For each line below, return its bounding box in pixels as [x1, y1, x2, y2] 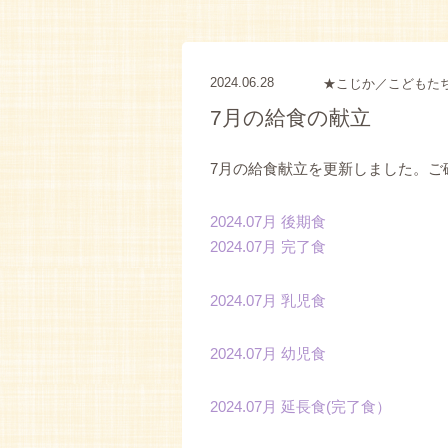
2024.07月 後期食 [209, 213, 326, 231]
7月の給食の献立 [209, 105, 371, 129]
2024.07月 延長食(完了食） [209, 398, 391, 416]
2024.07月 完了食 [209, 238, 326, 256]
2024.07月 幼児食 [209, 344, 326, 362]
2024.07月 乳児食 [209, 291, 326, 309]
